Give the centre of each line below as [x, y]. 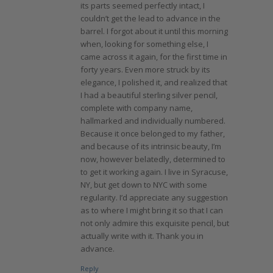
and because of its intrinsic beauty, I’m [151, 146]
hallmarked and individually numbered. [153, 120]
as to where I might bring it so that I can [151, 210]
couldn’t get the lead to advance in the [150, 18]
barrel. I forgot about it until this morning [154, 31]
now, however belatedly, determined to [153, 159]
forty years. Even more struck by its [145, 69]
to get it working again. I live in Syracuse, [154, 172]
